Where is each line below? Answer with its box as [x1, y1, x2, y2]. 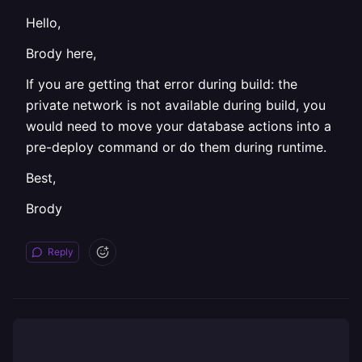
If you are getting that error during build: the [26, 76, 297, 92]
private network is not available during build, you [26, 97, 326, 113]
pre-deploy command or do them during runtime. [26, 139, 326, 155]
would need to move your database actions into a [26, 118, 331, 134]
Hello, [26, 15, 61, 31]
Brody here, [26, 45, 96, 61]
